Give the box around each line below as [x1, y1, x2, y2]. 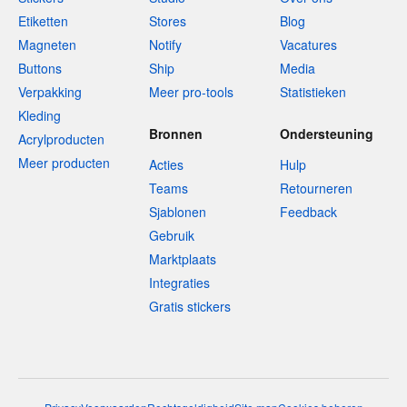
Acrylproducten [18, 130, 104, 149]
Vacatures [280, 35, 337, 55]
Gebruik [149, 226, 194, 245]
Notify [149, 35, 182, 55]
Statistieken [280, 83, 346, 102]
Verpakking [18, 83, 82, 102]
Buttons [18, 59, 62, 78]
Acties [149, 155, 184, 174]
